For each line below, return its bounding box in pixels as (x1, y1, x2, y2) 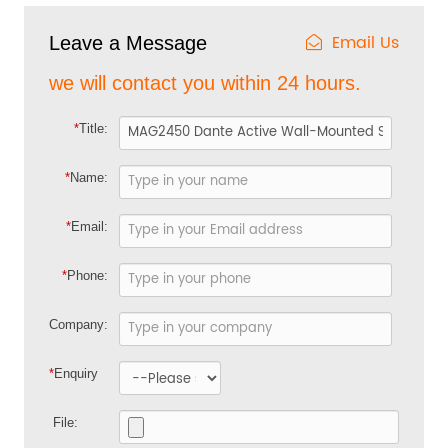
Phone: (66, 267, 108, 283)
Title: (78, 120, 108, 136)
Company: (49, 316, 109, 332)
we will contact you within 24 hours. (49, 71, 362, 94)
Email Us (331, 29, 399, 56)
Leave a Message (49, 31, 208, 54)
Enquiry (54, 365, 99, 381)
